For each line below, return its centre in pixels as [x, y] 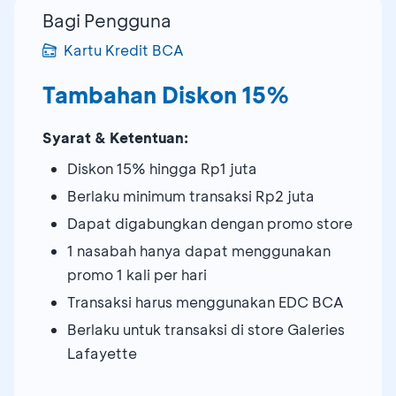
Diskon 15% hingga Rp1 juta [162, 168]
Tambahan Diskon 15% [166, 95]
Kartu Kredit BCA [124, 49]
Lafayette [102, 353]
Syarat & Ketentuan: [115, 137]
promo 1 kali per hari [137, 274]
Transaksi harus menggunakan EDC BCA [206, 301]
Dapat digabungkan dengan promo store [210, 223]
